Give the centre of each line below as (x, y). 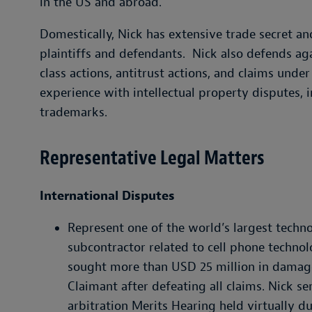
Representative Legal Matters (152, 158)
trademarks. (73, 112)
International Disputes (107, 196)
